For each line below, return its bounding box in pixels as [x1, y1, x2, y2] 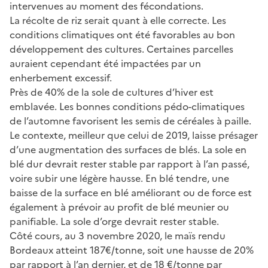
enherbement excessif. [10, 70, 112, 85]
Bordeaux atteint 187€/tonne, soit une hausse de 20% [10, 242, 254, 257]
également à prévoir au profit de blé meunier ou [10, 199, 229, 214]
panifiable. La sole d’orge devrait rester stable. [10, 214, 219, 229]
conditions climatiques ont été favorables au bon [10, 27, 235, 42]
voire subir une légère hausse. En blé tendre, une [10, 170, 229, 185]
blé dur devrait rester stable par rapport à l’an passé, [10, 156, 249, 171]
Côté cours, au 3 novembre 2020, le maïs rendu [10, 228, 226, 243]
